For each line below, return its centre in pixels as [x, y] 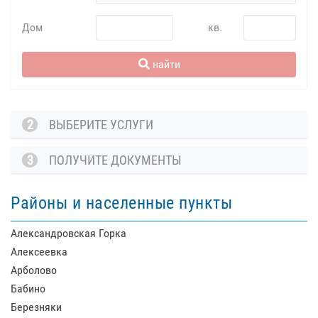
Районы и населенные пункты [121, 203]
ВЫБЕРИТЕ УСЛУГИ [99, 125]
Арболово [34, 270]
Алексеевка [39, 252]
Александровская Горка [68, 233]
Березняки [36, 307]
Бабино [28, 289]
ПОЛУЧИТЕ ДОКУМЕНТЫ [113, 160]
